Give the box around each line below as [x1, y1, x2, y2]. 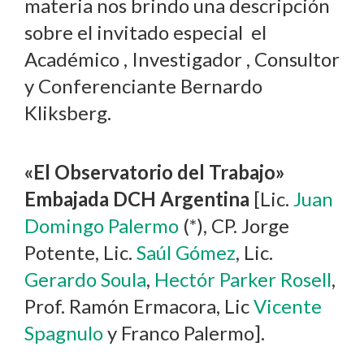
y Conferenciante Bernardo [24, 73, 262, 97]
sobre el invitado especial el [24, 19, 266, 44]
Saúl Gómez [136, 240, 236, 264]
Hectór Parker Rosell [154, 266, 331, 291]
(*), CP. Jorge [179, 213, 289, 237]
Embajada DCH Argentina [24, 186, 249, 210]
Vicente [253, 293, 322, 318]
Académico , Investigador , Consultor [24, 46, 340, 71]
